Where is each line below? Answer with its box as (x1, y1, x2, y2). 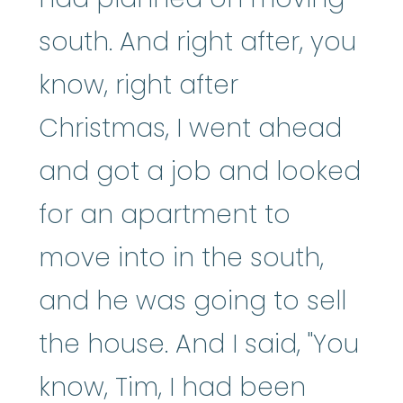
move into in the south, (39, 239, 324, 275)
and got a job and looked (39, 153, 361, 189)
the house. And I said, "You (39, 326, 359, 362)
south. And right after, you (39, 23, 356, 59)
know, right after (39, 67, 238, 103)
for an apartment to (39, 196, 291, 232)
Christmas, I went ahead (39, 110, 342, 146)
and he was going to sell (39, 282, 346, 318)
